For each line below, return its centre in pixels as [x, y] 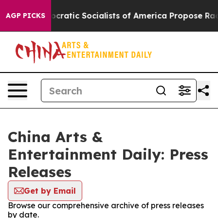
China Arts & [55, 137]
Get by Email [50, 191]
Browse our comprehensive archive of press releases [106, 205]
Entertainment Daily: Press [108, 154]
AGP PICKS [26, 16]
